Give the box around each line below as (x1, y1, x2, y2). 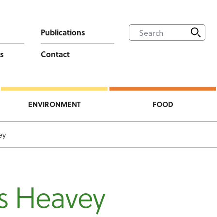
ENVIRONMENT (28, 99, 80, 109)
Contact (40, 48, 70, 60)
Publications (40, 27, 85, 38)
